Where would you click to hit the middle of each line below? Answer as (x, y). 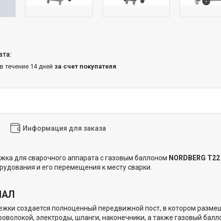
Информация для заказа (64, 128)
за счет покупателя (85, 66)
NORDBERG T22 (194, 158)
